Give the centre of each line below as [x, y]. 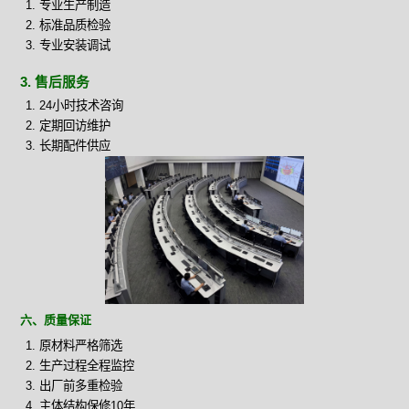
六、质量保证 [56, 320]
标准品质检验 [74, 25]
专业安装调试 [74, 45]
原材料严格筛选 [80, 346]
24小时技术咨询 [81, 105]
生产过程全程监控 [86, 366]
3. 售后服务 [55, 82]
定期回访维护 [74, 125]
